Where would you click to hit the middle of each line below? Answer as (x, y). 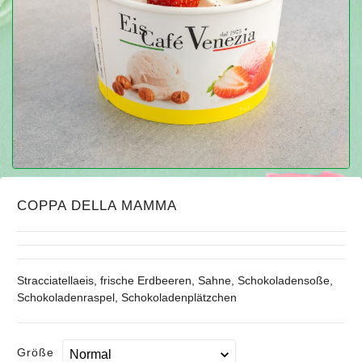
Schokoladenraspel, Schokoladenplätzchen (127, 298)
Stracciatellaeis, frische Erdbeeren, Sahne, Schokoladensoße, (175, 281)
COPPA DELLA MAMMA (97, 206)
